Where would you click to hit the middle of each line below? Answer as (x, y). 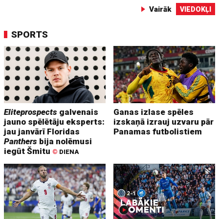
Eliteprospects (31, 112)
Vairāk (160, 10)
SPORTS (30, 35)
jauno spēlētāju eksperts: (55, 121)
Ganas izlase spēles (154, 112)
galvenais (78, 112)
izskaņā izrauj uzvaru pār (164, 121)
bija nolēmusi (65, 141)
